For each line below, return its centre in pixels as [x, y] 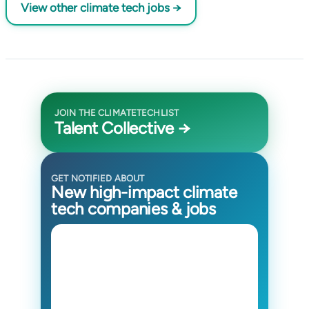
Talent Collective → [122, 128]
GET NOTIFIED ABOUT [98, 178]
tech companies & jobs [133, 208]
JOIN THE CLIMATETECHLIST [117, 113]
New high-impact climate [144, 192]
